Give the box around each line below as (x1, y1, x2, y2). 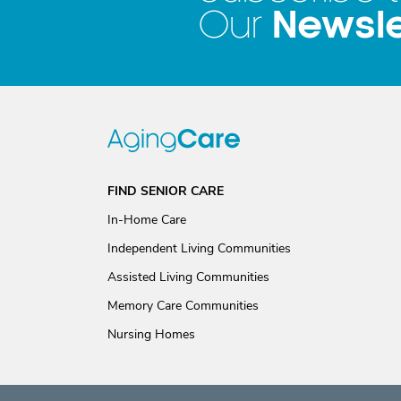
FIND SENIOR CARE (107, 183, 224, 200)
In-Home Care (107, 211, 186, 228)
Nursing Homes (107, 326, 195, 343)
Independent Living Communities (107, 240, 291, 257)
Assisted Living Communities (107, 269, 269, 286)
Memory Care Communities (107, 297, 259, 314)
